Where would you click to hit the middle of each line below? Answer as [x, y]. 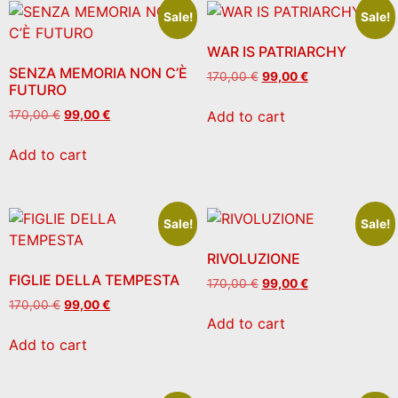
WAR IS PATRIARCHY [276, 52]
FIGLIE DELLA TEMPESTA [94, 279]
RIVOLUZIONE [253, 258]
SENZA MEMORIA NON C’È [98, 73]
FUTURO [38, 90]
